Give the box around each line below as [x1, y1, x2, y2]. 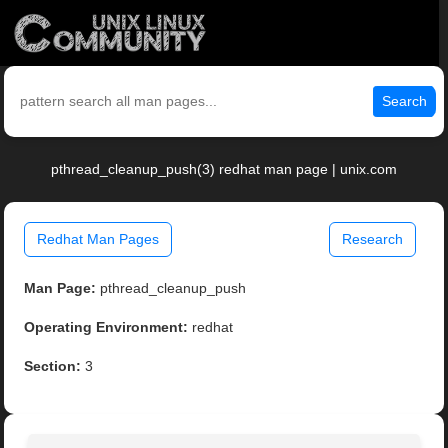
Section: [24, 358, 82, 375]
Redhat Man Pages [37, 231, 160, 248]
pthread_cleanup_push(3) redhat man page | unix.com [51, 161, 397, 178]
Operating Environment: [24, 319, 189, 336]
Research [341, 231, 403, 248]
